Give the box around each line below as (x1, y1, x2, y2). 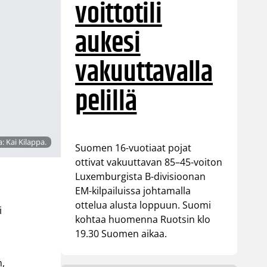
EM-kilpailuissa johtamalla (75, 184, 191, 197)
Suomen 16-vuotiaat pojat (75, 141, 192, 154)
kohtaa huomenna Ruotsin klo (75, 212, 211, 226)
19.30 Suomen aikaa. (75, 226, 167, 240)
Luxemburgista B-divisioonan (75, 169, 206, 183)
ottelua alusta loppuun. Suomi (75, 198, 212, 212)
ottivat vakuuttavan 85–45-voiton (75, 155, 223, 169)
